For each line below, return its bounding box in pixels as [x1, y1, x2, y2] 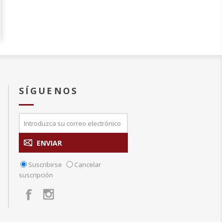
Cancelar [74, 160, 101, 169]
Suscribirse [28, 160, 62, 169]
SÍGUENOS [19, 85, 78, 97]
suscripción [19, 170, 53, 179]
